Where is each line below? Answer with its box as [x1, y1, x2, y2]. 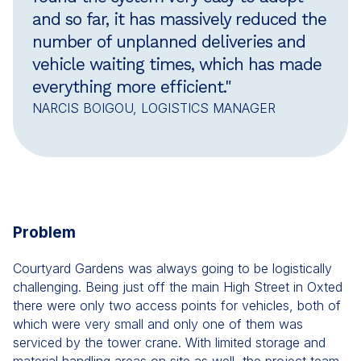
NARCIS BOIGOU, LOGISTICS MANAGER [32, 100, 276, 117]
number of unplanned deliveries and [32, 32, 305, 52]
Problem [13, 223, 76, 243]
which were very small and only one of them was [13, 316, 303, 333]
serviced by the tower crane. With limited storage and [13, 334, 326, 351]
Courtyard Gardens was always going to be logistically [13, 260, 332, 277]
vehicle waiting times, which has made [32, 55, 322, 75]
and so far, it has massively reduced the [32, 10, 326, 30]
